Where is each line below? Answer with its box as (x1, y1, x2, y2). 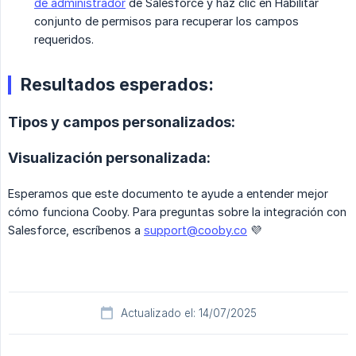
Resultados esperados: (21, 74, 214, 95)
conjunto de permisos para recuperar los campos (34, 14, 299, 29)
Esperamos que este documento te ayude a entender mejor (8, 187, 328, 201)
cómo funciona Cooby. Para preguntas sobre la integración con (8, 205, 346, 219)
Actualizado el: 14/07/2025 (120, 307, 257, 320)
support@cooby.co (144, 223, 247, 238)
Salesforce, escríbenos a (8, 223, 144, 238)
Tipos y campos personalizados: (8, 114, 235, 131)
